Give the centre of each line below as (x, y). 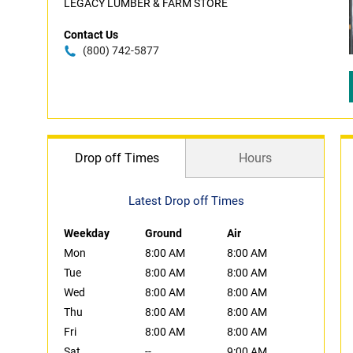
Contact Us (91, 35)
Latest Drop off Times (186, 201)
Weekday (87, 233)
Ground (164, 233)
